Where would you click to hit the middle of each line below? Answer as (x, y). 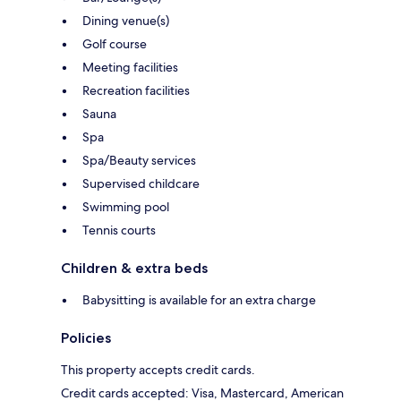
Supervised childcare (141, 184)
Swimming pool (126, 207)
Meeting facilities (130, 68)
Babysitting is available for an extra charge (199, 300)
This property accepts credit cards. (158, 370)
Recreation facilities (136, 91)
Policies (86, 338)
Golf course (115, 44)
